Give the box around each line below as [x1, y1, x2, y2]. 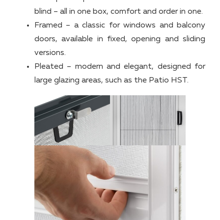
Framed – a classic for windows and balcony [34, 21, 205, 29]
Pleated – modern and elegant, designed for [34, 62, 205, 71]
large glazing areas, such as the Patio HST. [34, 76, 189, 84]
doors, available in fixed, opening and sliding [34, 35, 205, 43]
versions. [34, 49, 66, 57]
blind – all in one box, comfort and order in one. [34, 7, 203, 16]
